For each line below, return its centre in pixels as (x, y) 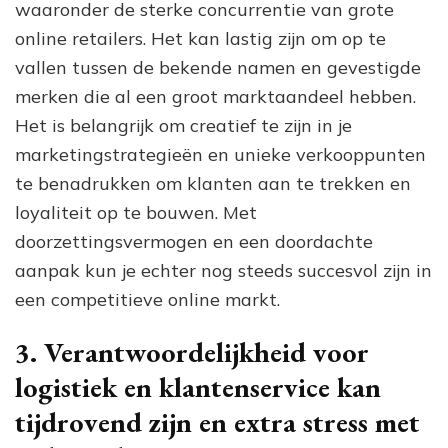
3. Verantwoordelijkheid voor (192, 351)
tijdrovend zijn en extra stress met (217, 421)
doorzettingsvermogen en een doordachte (194, 241)
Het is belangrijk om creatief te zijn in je (183, 125)
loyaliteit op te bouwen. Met (136, 212)
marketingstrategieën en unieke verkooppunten (220, 154)
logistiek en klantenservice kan (198, 386)
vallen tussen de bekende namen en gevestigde (218, 67)
